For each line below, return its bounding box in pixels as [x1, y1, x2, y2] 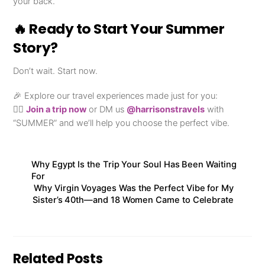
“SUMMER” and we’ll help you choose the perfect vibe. [13, 117, 230, 128]
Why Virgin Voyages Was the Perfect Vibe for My [34, 182, 234, 193]
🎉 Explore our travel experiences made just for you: [13, 90, 218, 101]
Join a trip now [26, 104, 87, 115]
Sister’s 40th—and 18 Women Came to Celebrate [33, 194, 234, 205]
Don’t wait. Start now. [13, 65, 98, 76]
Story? [13, 38, 58, 58]
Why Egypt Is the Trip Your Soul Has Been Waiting [31, 159, 237, 170]
